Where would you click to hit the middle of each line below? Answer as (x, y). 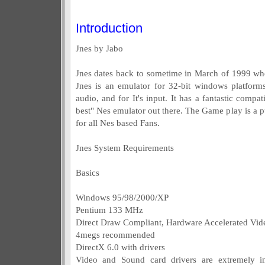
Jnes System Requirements (125, 148)
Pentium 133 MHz (109, 210)
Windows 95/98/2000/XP (122, 197)
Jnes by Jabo (99, 48)
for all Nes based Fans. (117, 123)
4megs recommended (115, 235)
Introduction (109, 28)
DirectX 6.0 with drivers (120, 247)
